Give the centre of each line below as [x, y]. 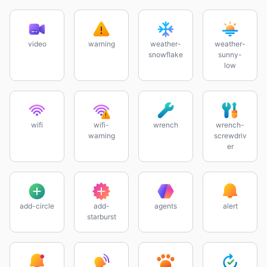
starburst [101, 217]
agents [166, 206]
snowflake [166, 55]
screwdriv [230, 136]
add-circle [37, 206]
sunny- [230, 55]
